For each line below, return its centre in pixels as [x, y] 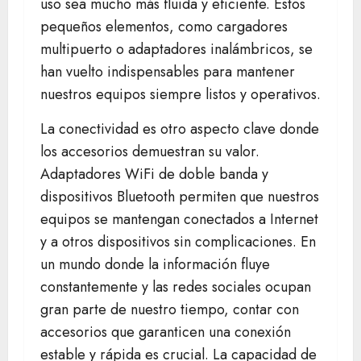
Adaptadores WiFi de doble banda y [154, 174]
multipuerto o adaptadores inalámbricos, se [176, 50]
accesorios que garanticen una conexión [166, 332]
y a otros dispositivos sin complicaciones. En [178, 242]
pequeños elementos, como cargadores [164, 27]
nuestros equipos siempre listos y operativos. [180, 95]
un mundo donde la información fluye [155, 265]
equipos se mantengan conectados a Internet [179, 220]
